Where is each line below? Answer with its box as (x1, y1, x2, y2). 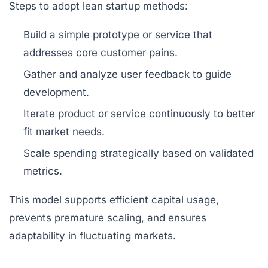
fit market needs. (23, 125, 105, 138)
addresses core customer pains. (23, 46, 178, 59)
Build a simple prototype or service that (23, 28, 212, 41)
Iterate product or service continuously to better (23, 107, 255, 120)
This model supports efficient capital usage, (9, 193, 219, 206)
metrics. (23, 165, 62, 177)
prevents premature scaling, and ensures (9, 211, 206, 224)
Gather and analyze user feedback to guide (23, 68, 232, 80)
